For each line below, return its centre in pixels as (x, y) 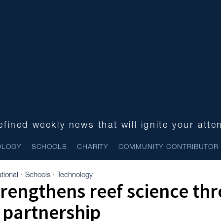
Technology (75, 175)
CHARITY (93, 147)
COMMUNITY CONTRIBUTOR (169, 147)
